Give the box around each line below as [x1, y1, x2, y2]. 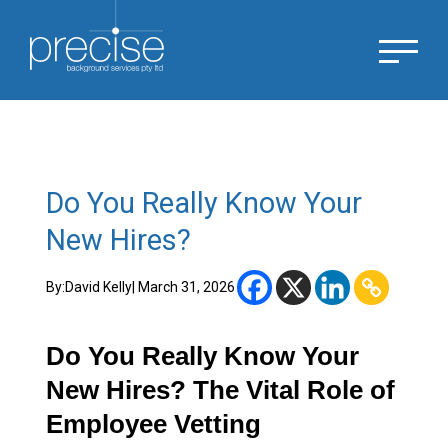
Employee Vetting [46, 409, 261, 440]
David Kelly [65, 279, 132, 296]
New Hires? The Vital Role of [46, 375, 395, 406]
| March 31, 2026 [132, 279, 235, 296]
